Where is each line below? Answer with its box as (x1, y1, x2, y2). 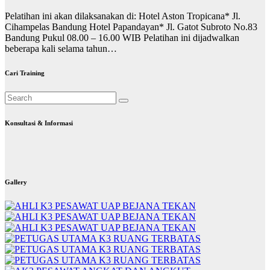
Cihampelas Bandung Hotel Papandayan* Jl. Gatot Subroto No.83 (5, 22, 257, 33)
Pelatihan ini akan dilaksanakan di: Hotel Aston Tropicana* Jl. (5, 11, 240, 22)
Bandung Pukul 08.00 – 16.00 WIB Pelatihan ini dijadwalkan (5, 33, 239, 43)
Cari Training (5, 69, 45, 77)
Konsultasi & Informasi (5, 119, 73, 127)
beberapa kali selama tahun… (5, 43, 117, 54)
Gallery (5, 178, 27, 186)
